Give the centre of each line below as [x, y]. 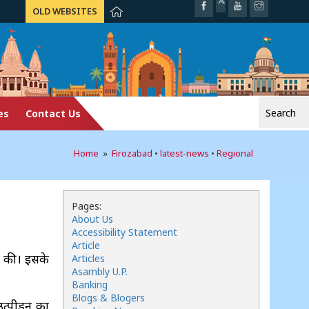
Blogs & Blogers [108, 298]
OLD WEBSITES [64, 11]
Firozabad [132, 153]
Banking [90, 285]
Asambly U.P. [100, 271]
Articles [88, 258]
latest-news [185, 153]
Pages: [87, 206]
